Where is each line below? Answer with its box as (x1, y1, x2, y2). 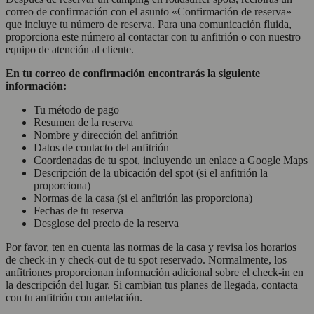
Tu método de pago (34, 103, 119, 116)
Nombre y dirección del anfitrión (34, 128, 178, 141)
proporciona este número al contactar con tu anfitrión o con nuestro (6, 30, 301, 43)
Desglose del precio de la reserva (34, 217, 179, 229)
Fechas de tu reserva (34, 204, 123, 217)
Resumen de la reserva (34, 116, 133, 128)
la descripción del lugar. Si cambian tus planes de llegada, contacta (6, 278, 298, 291)
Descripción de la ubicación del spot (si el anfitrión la (34, 166, 268, 179)
